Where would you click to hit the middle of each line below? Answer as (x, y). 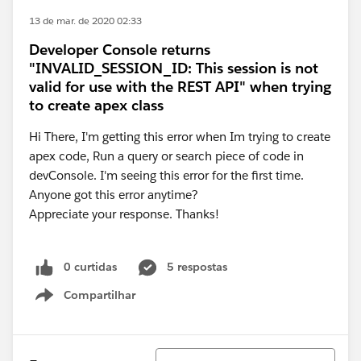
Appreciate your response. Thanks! (124, 214)
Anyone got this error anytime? (115, 195)
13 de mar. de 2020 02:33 (85, 21)
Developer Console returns (120, 50)
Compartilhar (100, 295)
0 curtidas (90, 267)
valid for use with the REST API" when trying (180, 87)
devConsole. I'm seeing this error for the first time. (166, 175)
